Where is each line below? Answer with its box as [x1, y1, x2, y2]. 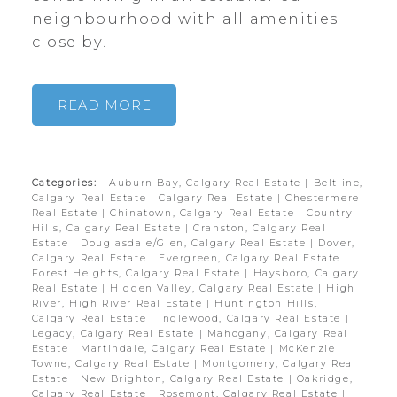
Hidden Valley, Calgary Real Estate [110, 283, 319, 295]
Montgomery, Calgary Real [202, 358, 357, 370]
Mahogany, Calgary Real [206, 328, 349, 340]
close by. [31, 32, 107, 51]
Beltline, [313, 177, 364, 190]
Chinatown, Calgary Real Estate [110, 207, 299, 220]
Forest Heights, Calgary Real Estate [31, 268, 245, 280]
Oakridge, [296, 373, 354, 385]
